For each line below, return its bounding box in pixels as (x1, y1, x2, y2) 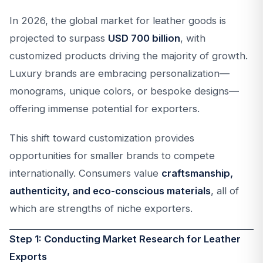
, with (180, 32, 205, 44)
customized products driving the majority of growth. (9, 50, 248, 62)
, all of (211, 185, 239, 197)
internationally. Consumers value (9, 167, 161, 179)
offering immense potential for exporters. (9, 103, 200, 114)
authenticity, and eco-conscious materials (9, 185, 211, 197)
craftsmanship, (161, 167, 233, 179)
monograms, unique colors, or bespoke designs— (9, 85, 239, 97)
